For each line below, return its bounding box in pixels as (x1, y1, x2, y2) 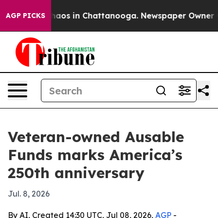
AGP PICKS (6, 11, 45, 20)
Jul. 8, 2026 (8, 189, 50, 199)
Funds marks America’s (8, 145, 182, 164)
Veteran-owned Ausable (8, 127, 184, 146)
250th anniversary (8, 163, 145, 182)
